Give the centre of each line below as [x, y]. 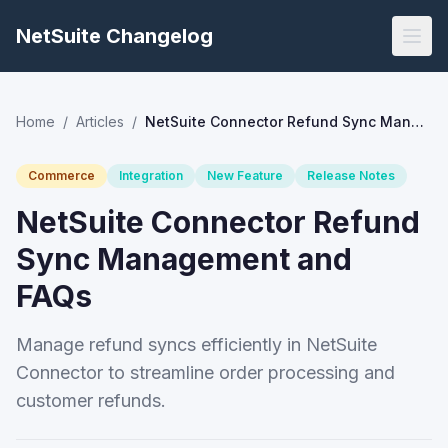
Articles [100, 121]
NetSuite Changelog [114, 36]
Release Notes [351, 175]
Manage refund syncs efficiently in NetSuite [196, 344]
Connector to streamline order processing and [205, 372]
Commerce [61, 175]
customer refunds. [91, 400]
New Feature [245, 175]
